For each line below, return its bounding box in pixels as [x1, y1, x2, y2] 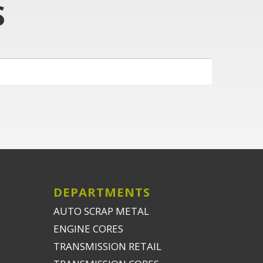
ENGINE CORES [53, 222, 123, 235]
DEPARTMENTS [53, 184, 150, 200]
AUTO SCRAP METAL [53, 204, 149, 218]
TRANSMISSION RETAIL [53, 240, 161, 253]
